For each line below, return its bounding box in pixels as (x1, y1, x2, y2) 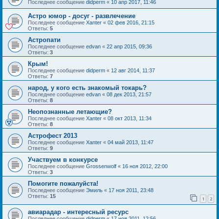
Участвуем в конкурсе (28, 155, 98, 163)
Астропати (28, 36, 61, 44)
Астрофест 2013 (28, 131, 77, 139)
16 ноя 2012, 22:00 (122, 163, 168, 169)
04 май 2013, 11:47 (108, 139, 153, 145)
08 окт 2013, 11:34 (108, 115, 152, 121)
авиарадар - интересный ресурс (28, 208, 129, 216)
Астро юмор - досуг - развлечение (28, 12, 135, 20)
